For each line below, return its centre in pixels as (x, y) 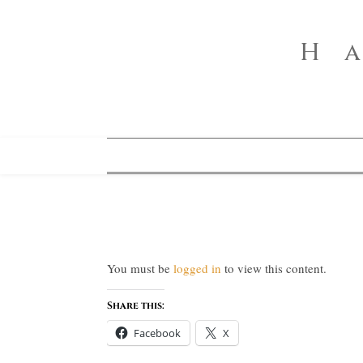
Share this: (136, 305)
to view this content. (274, 268)
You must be (140, 268)
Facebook (157, 333)
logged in (197, 268)
